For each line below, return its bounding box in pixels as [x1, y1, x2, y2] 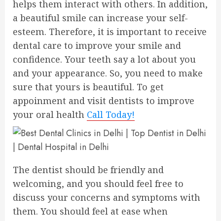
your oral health [13, 109, 87, 120]
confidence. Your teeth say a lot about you [13, 53, 196, 65]
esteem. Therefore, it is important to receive [13, 26, 207, 37]
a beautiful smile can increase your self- [13, 12, 188, 24]
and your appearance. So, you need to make [13, 67, 203, 79]
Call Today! [87, 109, 135, 120]
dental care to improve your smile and [13, 39, 181, 51]
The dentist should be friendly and [13, 164, 164, 176]
